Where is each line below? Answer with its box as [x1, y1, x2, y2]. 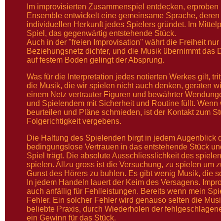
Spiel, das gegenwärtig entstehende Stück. [27, 29, 176, 37]
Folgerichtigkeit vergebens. [27, 117, 121, 125]
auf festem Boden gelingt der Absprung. [27, 56, 164, 64]
